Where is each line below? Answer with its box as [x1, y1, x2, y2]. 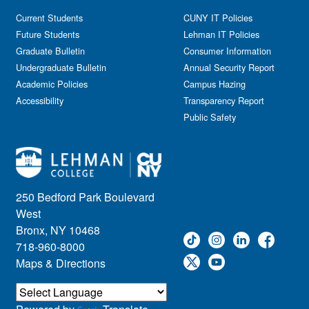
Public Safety [183, 110, 236, 123]
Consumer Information [183, 44, 271, 57]
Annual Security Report [183, 61, 275, 74]
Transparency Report [183, 94, 264, 107]
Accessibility [16, 94, 63, 107]
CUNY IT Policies [183, 11, 252, 24]
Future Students [16, 28, 79, 41]
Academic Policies [16, 77, 88, 90]
